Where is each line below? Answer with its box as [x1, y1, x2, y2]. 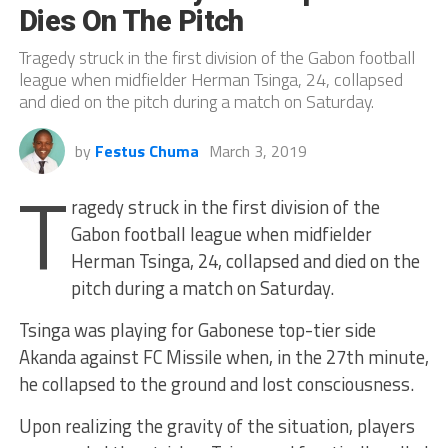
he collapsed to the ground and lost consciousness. [18, 370, 414, 399]
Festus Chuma [94, 139, 199, 164]
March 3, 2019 [208, 139, 307, 164]
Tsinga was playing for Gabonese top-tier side [18, 316, 376, 345]
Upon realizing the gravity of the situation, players [18, 412, 415, 441]
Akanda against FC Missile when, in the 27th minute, [18, 343, 429, 372]
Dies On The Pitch [18, 4, 244, 39]
